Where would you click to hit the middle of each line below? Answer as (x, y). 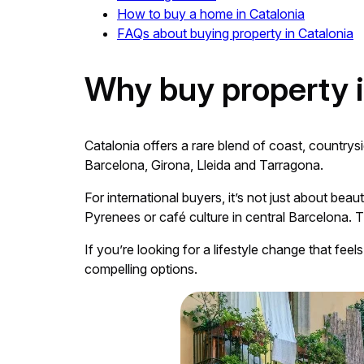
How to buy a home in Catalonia (211, 13)
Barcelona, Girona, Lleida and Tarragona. (204, 165)
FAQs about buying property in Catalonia (235, 33)
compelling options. (141, 269)
